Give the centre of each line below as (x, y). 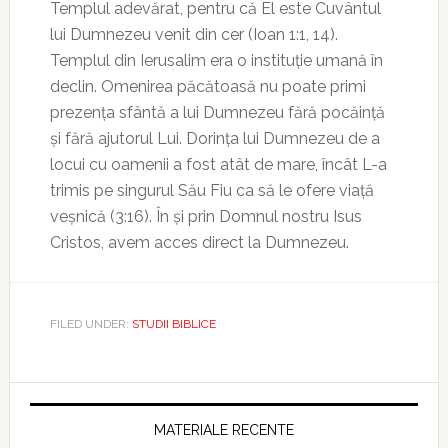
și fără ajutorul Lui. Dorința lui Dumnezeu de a (214, 138)
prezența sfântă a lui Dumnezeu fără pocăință (217, 112)
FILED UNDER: (90, 324)
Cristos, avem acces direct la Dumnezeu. (199, 242)
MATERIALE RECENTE (223, 430)
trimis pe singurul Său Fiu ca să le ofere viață (211, 190)
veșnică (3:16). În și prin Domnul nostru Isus (205, 216)
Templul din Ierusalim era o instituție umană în (216, 60)
